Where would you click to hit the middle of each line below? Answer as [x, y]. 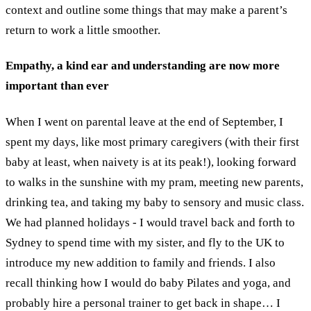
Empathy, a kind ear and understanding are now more [143, 66]
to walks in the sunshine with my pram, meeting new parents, [154, 182]
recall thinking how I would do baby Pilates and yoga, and [148, 283]
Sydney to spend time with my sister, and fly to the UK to [145, 242]
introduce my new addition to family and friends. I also [141, 262]
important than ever [57, 86]
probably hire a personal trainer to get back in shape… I [143, 303]
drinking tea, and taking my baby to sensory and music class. [155, 202]
